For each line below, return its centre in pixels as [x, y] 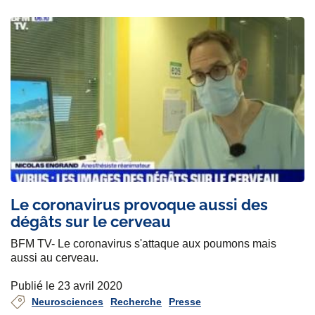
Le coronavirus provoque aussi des [139, 205]
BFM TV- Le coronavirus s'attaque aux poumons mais [143, 244]
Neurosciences [67, 302]
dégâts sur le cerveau [91, 222]
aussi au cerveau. [54, 258]
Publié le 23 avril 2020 [66, 286]
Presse [185, 302]
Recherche [136, 302]
